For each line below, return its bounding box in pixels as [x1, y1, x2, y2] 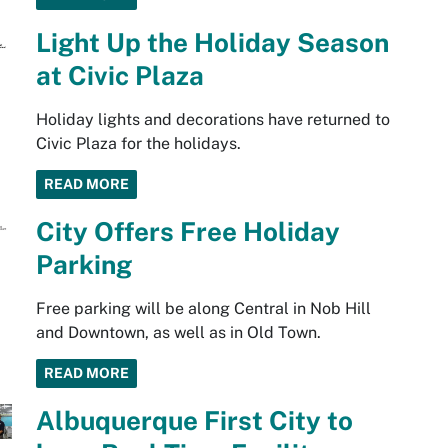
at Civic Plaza [35, 60, 204, 92]
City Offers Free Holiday [35, 216, 340, 248]
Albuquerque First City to [35, 405, 353, 437]
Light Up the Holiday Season [35, 27, 389, 59]
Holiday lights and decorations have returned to [35, 110, 390, 130]
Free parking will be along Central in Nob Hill [35, 299, 371, 319]
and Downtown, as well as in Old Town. [35, 323, 321, 343]
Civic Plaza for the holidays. [35, 134, 241, 154]
